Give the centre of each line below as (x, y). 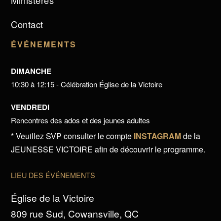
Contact (27, 24)
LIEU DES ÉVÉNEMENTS (53, 175)
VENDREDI (30, 107)
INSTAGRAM (158, 136)
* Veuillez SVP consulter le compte (73, 136)
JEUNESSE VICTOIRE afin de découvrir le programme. (108, 149)
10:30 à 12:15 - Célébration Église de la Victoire (87, 84)
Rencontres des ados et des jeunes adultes (81, 120)
